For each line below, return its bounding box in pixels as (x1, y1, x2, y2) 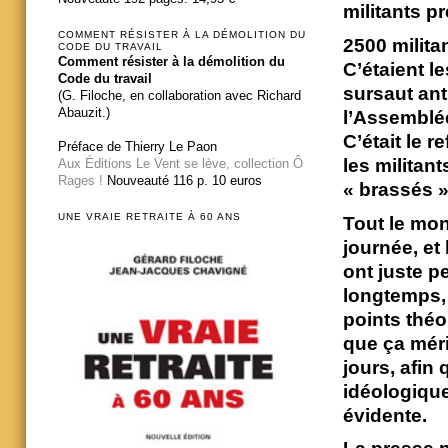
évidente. (342, 404, 427, 426)
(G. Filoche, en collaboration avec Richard (58, 87, 301, 103)
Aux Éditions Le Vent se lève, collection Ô (58, 155, 303, 171)
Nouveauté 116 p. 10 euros (103, 172, 262, 188)
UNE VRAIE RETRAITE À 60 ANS (58, 211, 241, 223)
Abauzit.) (58, 104, 110, 120)
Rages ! (58, 172, 103, 188)
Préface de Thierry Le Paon (58, 138, 217, 154)
